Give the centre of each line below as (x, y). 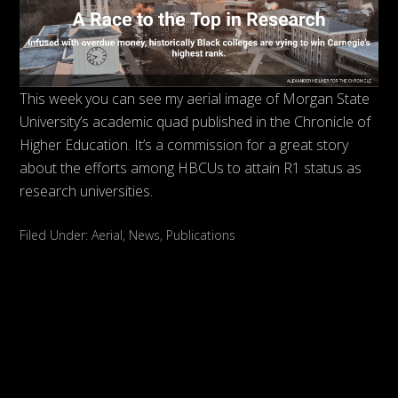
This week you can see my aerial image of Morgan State (195, 99)
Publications (201, 235)
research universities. (87, 191)
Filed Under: (56, 235)
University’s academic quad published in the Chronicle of (195, 122)
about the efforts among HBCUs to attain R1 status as (191, 168)
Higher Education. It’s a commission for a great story (184, 145)
